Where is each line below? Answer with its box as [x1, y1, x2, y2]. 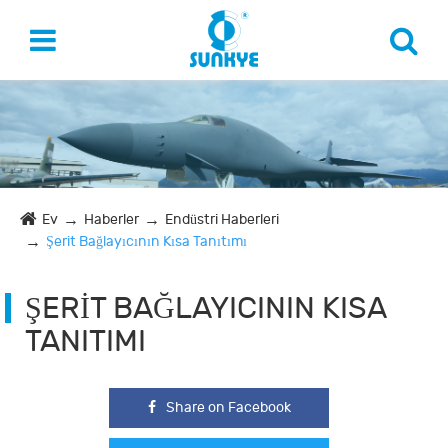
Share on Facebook [165, 398, 291, 416]
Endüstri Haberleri [165, 210, 279, 228]
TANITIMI [25, 323, 146, 359]
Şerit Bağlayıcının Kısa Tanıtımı [46, 232, 247, 250]
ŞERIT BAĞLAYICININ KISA [25, 290, 386, 326]
